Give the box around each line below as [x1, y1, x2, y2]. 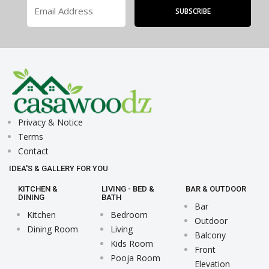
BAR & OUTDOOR [185, 184, 246, 194]
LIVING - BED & [101, 184, 155, 194]
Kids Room [110, 238, 154, 250]
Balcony [194, 229, 226, 241]
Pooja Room [110, 252, 161, 264]
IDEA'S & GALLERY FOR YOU [9, 164, 108, 174]
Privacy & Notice [18, 116, 83, 128]
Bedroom [110, 209, 148, 221]
